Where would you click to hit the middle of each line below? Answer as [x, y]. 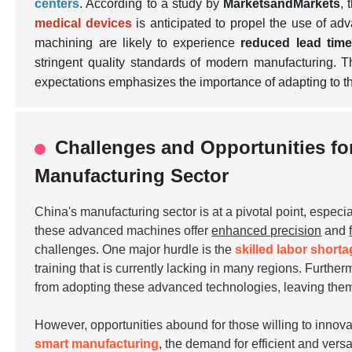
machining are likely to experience [138, 43]
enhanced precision [267, 231]
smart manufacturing [97, 344]
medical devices [83, 23]
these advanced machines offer [123, 231]
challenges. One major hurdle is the [135, 249]
